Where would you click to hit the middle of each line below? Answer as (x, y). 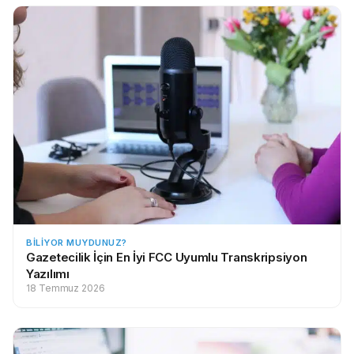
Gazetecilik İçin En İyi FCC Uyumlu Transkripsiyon (167, 257)
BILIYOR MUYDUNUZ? (77, 242)
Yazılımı (48, 273)
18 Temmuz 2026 (66, 288)
